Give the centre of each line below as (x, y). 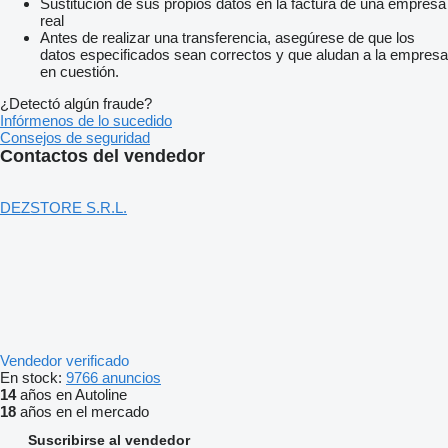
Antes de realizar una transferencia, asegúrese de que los (227, 38)
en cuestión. (79, 72)
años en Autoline (71, 395)
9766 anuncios (113, 378)
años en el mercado (82, 412)
